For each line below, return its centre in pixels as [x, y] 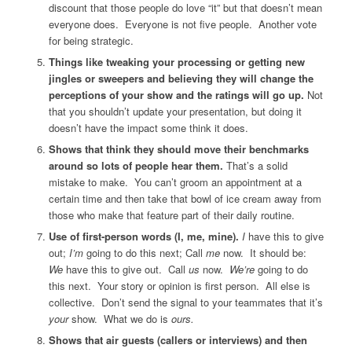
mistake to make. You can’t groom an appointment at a [175, 182]
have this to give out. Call [125, 269]
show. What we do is [119, 319]
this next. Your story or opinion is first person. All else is [179, 286]
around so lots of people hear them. [136, 166]
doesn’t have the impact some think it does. [148, 128]
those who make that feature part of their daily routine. [171, 215]
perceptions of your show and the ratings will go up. [176, 95]
